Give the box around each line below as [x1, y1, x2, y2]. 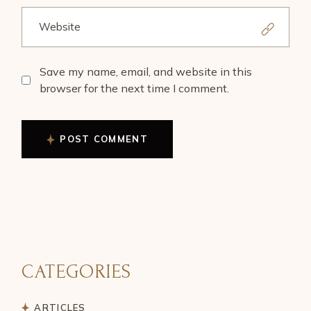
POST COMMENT [60, 133, 148, 145]
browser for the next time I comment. [40, 81, 230, 96]
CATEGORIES [22, 261, 132, 283]
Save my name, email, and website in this [40, 65, 253, 79]
